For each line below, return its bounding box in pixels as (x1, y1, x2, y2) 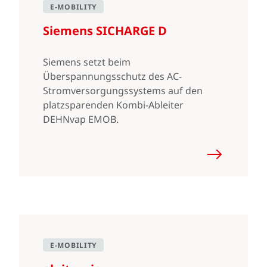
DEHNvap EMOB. (43, 113, 119, 126)
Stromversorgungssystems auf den (43, 84, 203, 97)
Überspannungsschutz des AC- (43, 70, 182, 83)
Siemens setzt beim (43, 55, 131, 69)
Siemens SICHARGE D (43, 23, 167, 39)
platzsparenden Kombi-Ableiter (43, 98, 184, 111)
